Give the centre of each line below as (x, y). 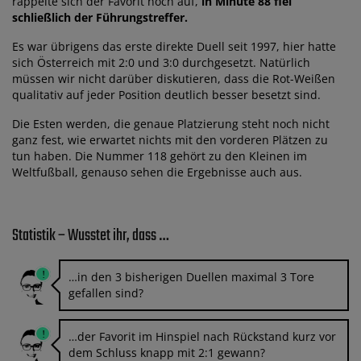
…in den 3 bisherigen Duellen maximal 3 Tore (191, 276)
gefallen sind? (106, 293)
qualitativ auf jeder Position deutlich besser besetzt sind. (166, 94)
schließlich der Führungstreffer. (100, 17)
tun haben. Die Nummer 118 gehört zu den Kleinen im (160, 156)
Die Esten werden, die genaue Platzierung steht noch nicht (171, 123)
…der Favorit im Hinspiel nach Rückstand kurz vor (202, 336)
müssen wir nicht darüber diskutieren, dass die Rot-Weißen (174, 78)
